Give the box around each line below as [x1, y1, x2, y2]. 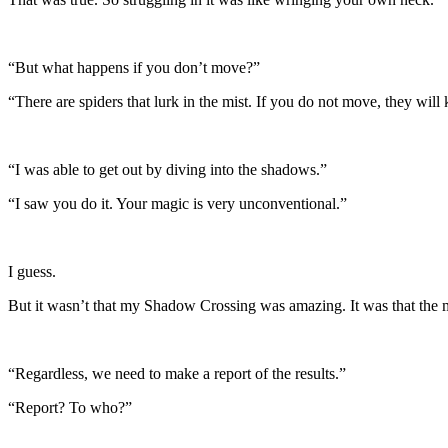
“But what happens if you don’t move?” [8, 58, 260, 76]
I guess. [8, 262, 56, 280]
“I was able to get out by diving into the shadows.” [8, 160, 327, 178]
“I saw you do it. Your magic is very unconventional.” [8, 194, 347, 212]
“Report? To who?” [8, 398, 132, 416]
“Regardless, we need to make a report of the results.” [8, 364, 346, 382]
